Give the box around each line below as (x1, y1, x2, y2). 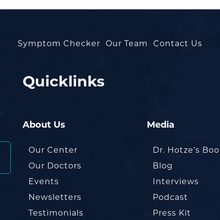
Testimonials (28, 210, 83, 218)
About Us (23, 121, 65, 130)
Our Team (106, 40, 148, 48)
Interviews (153, 178, 199, 186)
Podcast (153, 194, 189, 202)
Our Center (28, 147, 78, 155)
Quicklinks (23, 75, 105, 90)
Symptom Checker (18, 40, 100, 48)
